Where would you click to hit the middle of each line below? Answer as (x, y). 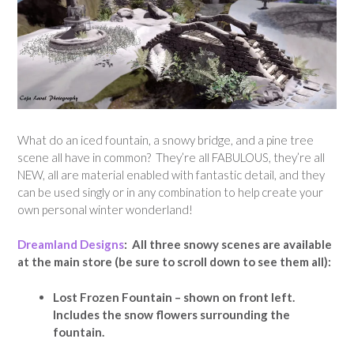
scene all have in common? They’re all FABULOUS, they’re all (171, 157)
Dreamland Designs (71, 245)
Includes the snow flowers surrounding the (171, 314)
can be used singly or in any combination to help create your (170, 192)
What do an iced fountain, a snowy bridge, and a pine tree (166, 139)
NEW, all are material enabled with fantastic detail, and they (171, 174)
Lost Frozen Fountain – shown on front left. (175, 297)
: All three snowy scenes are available (228, 245)
